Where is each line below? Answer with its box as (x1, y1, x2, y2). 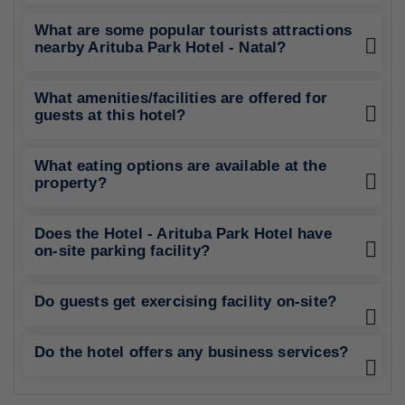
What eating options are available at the (34, 157, 326, 174)
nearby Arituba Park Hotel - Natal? (34, 39, 287, 56)
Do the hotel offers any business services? (34, 344, 349, 361)
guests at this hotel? (34, 107, 186, 124)
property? (34, 174, 107, 192)
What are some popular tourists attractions (34, 22, 353, 39)
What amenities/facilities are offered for (34, 89, 328, 107)
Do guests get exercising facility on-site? (34, 293, 337, 310)
